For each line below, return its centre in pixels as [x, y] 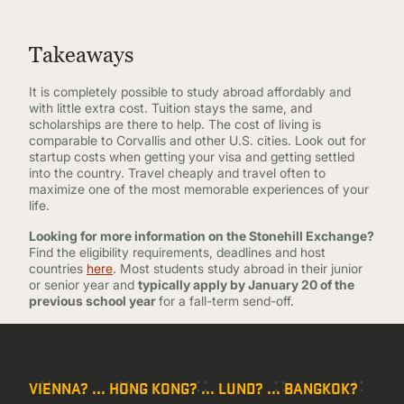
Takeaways [84, 55]
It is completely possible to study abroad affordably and [190, 92]
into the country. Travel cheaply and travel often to [177, 173]
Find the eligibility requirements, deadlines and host [177, 252]
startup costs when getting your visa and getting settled [192, 156]
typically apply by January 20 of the [246, 285]
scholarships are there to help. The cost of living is [175, 124]
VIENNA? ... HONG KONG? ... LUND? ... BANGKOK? [193, 387]
